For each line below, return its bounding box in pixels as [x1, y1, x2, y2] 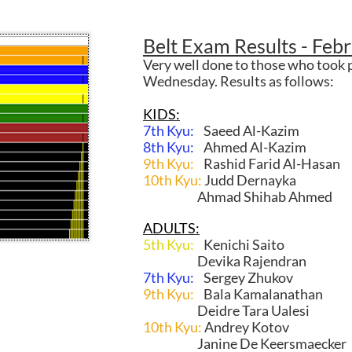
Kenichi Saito [203, 236, 284, 253]
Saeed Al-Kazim [194, 122, 302, 139]
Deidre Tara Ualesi [143, 302, 310, 319]
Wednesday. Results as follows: [143, 72, 334, 90]
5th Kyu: [143, 236, 194, 253]
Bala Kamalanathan [203, 285, 323, 302]
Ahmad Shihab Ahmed [143, 188, 332, 205]
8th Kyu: [143, 138, 194, 156]
